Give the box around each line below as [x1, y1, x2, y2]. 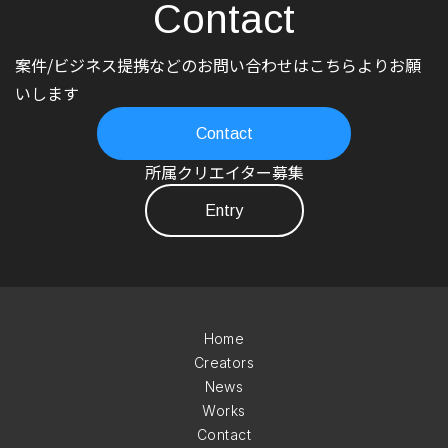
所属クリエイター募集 [144, 160, 304, 185]
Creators [193, 354, 255, 372]
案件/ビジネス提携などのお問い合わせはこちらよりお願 [15, 53, 421, 78]
